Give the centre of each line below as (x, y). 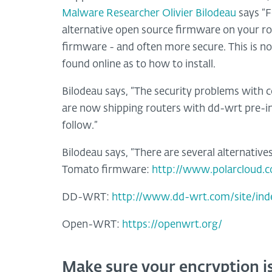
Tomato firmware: (107, 170)
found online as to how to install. (139, 64)
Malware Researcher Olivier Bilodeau (150, 13)
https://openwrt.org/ (172, 225)
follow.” (80, 126)
